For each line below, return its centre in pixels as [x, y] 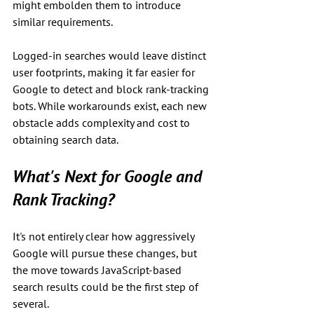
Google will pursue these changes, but [106, 253]
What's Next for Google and [109, 177]
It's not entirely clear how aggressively [105, 237]
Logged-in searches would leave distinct [111, 56]
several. [32, 304]
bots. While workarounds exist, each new [111, 106]
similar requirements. [63, 22]
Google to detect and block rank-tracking [112, 89]
